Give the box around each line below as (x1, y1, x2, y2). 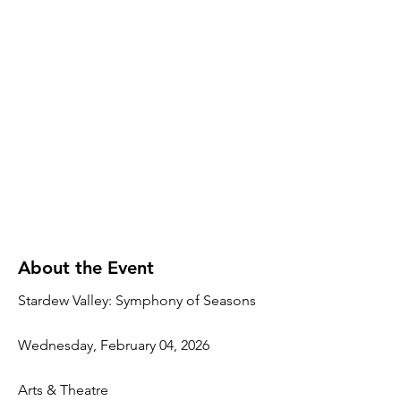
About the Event (18, 257, 154, 278)
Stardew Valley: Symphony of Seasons (18, 292, 256, 309)
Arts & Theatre (18, 381, 108, 398)
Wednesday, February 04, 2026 (18, 337, 209, 354)
